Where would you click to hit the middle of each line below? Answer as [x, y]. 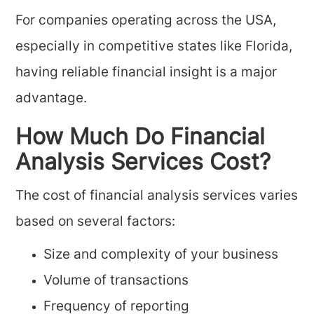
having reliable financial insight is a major [146, 73]
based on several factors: [96, 223]
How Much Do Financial [141, 139]
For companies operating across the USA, [146, 21]
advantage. [52, 99]
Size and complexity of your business [161, 255]
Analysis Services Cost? [143, 164]
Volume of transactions [116, 281]
